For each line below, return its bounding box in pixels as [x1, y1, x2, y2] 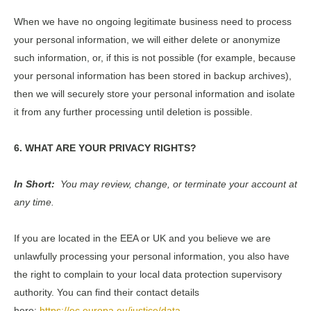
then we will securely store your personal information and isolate [14, 87, 295, 99]
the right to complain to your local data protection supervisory [14, 268, 282, 280]
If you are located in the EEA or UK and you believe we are [14, 232, 271, 244]
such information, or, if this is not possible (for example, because [14, 51, 296, 63]
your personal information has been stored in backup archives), [14, 69, 292, 81]
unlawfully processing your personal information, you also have [14, 250, 289, 262]
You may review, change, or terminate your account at [55, 178, 297, 190]
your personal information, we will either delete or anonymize [14, 33, 280, 45]
